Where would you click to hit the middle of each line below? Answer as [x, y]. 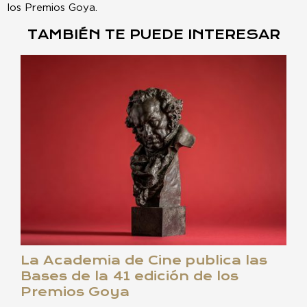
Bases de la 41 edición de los [130, 276]
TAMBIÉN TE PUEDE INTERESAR [153, 35]
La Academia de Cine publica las [144, 260]
